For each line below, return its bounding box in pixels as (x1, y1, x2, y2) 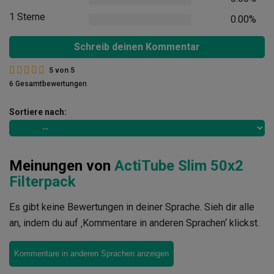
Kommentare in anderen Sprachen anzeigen (14, 248, 169, 258)
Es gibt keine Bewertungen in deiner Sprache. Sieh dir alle (9, 201, 254, 213)
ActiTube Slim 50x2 (114, 157, 243, 174)
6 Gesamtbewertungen (9, 79, 87, 88)
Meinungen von (9, 157, 114, 174)
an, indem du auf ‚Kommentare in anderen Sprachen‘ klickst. (9, 217, 259, 229)
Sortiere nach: (9, 106, 67, 117)
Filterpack (9, 172, 76, 190)
